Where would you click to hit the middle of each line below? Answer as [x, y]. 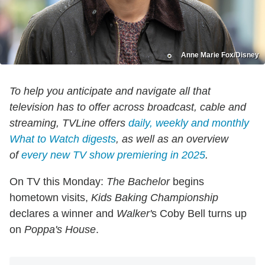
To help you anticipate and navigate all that [110, 91]
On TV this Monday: [58, 182]
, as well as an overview [172, 139]
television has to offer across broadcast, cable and [128, 107]
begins [187, 182]
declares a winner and [63, 214]
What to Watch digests [63, 139]
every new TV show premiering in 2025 [113, 155]
